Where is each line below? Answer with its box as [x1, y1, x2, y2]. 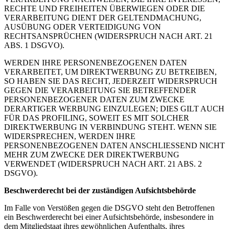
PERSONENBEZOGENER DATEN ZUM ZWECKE [4, 95, 185, 104]
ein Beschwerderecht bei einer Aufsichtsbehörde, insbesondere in [4, 213, 214, 221]
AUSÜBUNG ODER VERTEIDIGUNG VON [4, 22, 161, 31]
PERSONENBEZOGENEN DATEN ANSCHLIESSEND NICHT [4, 141, 225, 150]
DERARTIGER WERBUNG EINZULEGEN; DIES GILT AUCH [4, 104, 224, 113]
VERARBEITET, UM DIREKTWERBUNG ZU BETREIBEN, [4, 67, 217, 76]
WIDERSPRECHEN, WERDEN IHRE [4, 132, 135, 141]
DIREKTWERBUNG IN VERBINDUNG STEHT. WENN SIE [4, 123, 217, 131]
